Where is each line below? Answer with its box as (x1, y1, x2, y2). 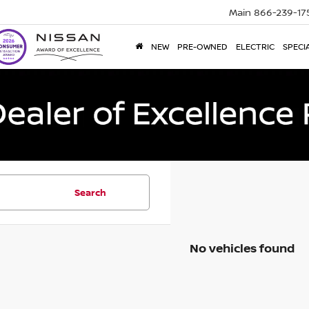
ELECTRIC (236, 41, 275, 53)
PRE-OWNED (177, 41, 228, 53)
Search (74, 186, 106, 199)
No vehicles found (189, 240, 295, 257)
